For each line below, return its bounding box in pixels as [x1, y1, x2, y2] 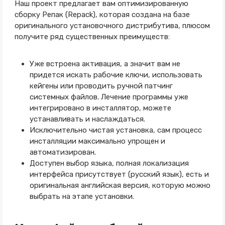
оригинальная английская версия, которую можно [29, 181, 210, 190]
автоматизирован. [29, 148, 96, 157]
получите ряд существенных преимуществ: [14, 32, 170, 41]
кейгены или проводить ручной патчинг [29, 81, 173, 90]
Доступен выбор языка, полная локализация [29, 159, 189, 168]
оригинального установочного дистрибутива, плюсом [14, 21, 210, 30]
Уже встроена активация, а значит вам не [29, 59, 180, 68]
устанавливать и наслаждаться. [29, 115, 145, 124]
